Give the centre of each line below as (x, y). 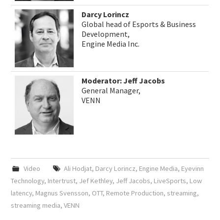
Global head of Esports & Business (139, 24)
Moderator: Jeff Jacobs (124, 80)
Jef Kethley (96, 180)
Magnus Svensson (62, 193)
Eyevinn (192, 168)
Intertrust (62, 180)
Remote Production (135, 193)
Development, (106, 34)
